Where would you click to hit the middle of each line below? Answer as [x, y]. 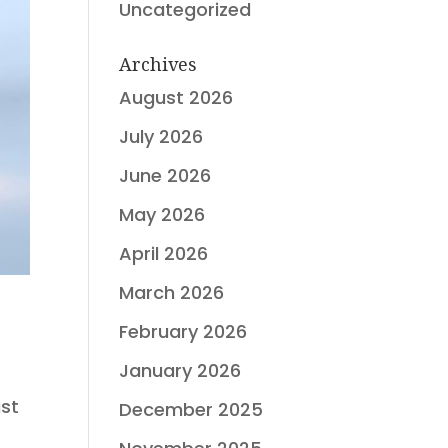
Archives [158, 64]
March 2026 [172, 292]
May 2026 [162, 214]
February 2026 [183, 331]
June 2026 [165, 175]
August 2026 [176, 97]
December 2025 [191, 409]
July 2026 [161, 136]
